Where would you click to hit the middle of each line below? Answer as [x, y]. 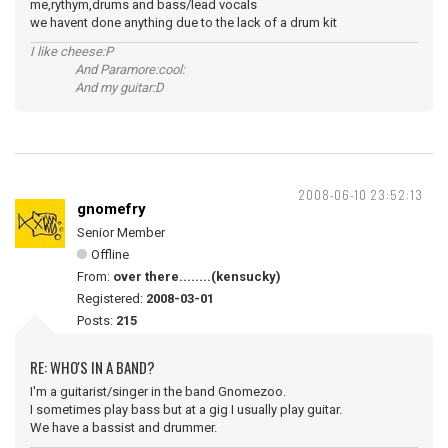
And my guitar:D [97, 87]
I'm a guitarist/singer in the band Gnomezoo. [158, 391]
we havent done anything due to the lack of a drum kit [183, 22]
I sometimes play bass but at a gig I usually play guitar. [186, 409]
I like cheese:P [71, 51]
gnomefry [111, 209]
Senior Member [121, 232]
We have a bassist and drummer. [123, 427]
